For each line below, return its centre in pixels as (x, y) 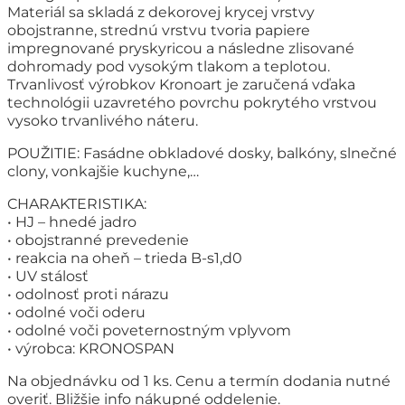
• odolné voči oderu (76, 313)
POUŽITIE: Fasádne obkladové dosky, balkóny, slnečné (202, 154)
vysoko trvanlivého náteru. (103, 121)
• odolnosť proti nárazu (88, 295)
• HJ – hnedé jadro (72, 222)
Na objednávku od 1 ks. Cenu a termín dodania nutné (199, 381)
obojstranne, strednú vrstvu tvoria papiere (159, 31)
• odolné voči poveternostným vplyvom (149, 331)
